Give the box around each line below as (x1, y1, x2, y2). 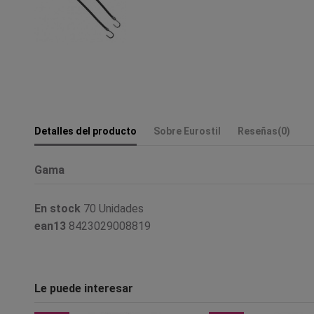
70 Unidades (83, 201, 144, 215)
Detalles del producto (34, 125, 137, 137)
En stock (34, 201, 81, 215)
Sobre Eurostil (153, 125, 221, 137)
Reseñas (238, 125, 278, 137)
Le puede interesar (34, 282, 133, 296)
